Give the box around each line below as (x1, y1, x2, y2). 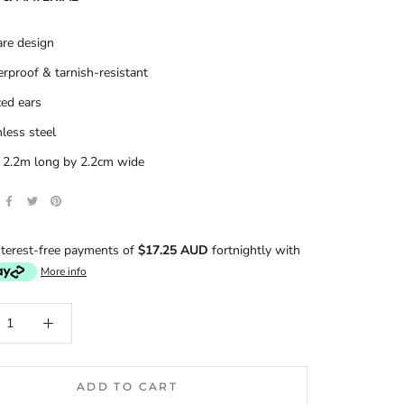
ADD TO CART (76, 379, 179, 393)
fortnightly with (212, 241, 300, 259)
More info (41, 263, 87, 279)
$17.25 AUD (138, 241, 208, 259)
